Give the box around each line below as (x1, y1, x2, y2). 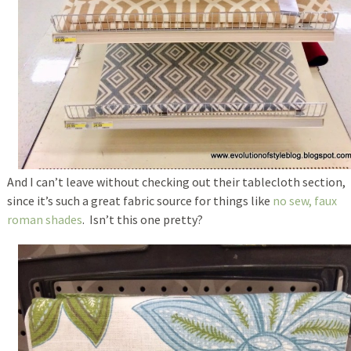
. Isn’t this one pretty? (81, 211, 203, 227)
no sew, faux (272, 192, 337, 208)
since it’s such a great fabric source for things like (6, 192, 273, 208)
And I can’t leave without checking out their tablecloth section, (6, 173, 346, 190)
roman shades (6, 211, 82, 227)
